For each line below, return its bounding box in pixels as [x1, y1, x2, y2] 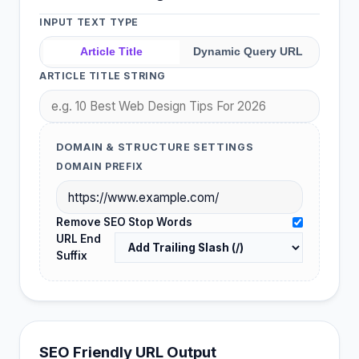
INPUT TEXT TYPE [39, 16, 139, 29]
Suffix [56, 249, 87, 263]
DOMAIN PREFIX [56, 160, 143, 173]
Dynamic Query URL [192, 46, 303, 58]
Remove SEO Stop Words [56, 216, 192, 229]
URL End [56, 232, 101, 246]
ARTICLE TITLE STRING [39, 69, 166, 82]
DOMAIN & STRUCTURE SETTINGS [56, 141, 254, 154]
